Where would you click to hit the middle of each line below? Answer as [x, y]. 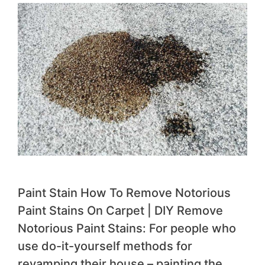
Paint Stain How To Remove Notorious [124, 193]
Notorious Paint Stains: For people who [127, 229]
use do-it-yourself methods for [105, 246]
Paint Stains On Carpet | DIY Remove [120, 211]
